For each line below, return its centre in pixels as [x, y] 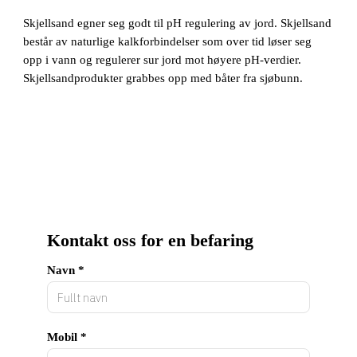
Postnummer [244, 258]
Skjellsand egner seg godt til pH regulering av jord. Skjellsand [178, 23]
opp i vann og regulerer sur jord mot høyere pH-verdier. [163, 59]
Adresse [231, 191]
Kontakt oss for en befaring [150, 241]
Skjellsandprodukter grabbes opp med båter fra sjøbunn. [163, 78]
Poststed [232, 325]
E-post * [232, 124]
